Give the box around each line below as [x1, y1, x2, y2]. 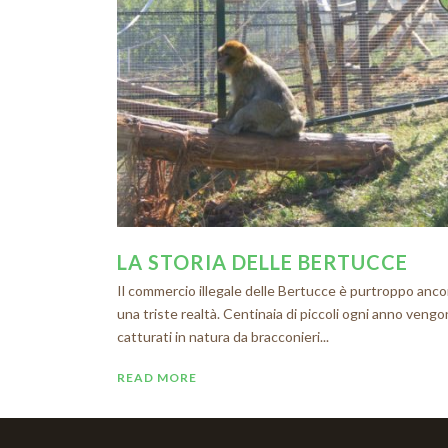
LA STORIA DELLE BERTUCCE [117, 250, 408, 275]
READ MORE [117, 370, 197, 386]
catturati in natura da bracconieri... [117, 328, 329, 346]
